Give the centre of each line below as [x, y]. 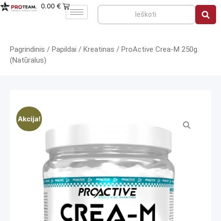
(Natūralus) [28, 60]
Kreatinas [99, 49]
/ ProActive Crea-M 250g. [157, 49]
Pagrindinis [27, 49]
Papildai [64, 49]
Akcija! [29, 119]
